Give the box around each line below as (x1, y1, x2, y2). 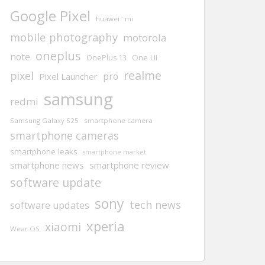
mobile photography (10, 30, 118, 44)
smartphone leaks (10, 146, 77, 157)
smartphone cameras (10, 128, 119, 143)
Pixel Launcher (39, 70, 98, 82)
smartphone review (89, 159, 169, 171)
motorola (123, 31, 166, 44)
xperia (86, 218, 125, 235)
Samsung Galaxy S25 (10, 116, 79, 125)
